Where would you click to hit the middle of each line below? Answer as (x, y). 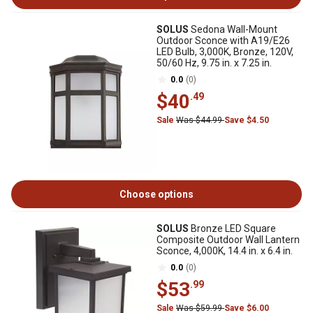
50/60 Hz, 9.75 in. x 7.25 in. (214, 63)
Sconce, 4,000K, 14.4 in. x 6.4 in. (225, 251)
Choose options (156, 194)
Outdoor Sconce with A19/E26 (223, 41)
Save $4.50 (247, 120)
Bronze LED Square (232, 228)
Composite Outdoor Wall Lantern (228, 240)
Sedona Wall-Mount (233, 29)
